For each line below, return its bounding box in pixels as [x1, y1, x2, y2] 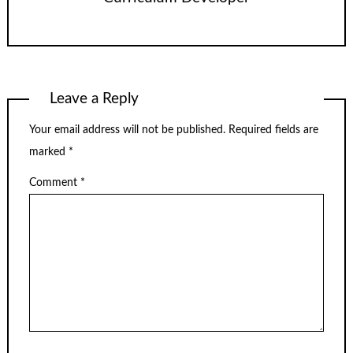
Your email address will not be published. [29, 124, 225, 136]
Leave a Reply [50, 91, 139, 106]
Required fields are [229, 124, 318, 136]
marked [29, 147, 69, 158]
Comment [29, 176, 80, 188]
